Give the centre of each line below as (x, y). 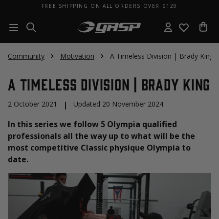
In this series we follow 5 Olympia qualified (92, 124)
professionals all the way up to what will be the (101, 136)
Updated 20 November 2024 (118, 104)
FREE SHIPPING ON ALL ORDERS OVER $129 (109, 6)
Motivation (77, 56)
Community (26, 56)
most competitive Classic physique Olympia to (99, 148)
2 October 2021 (33, 104)
